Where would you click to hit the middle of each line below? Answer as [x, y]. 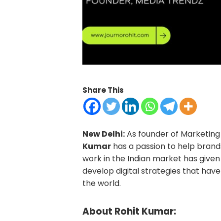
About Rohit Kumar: [129, 211]
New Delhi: [104, 134]
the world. [102, 183]
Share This [103, 90]
